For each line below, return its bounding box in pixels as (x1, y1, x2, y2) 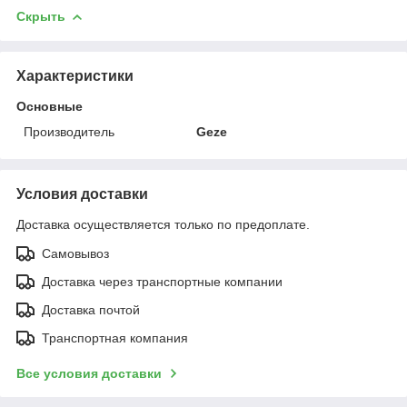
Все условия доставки (16, 365, 162, 381)
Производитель (24, 124, 114, 139)
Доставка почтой (42, 302, 140, 317)
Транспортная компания (42, 330, 188, 345)
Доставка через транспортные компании (42, 273, 283, 289)
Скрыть (16, 8, 65, 24)
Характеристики (16, 67, 134, 84)
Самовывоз (42, 245, 109, 261)
